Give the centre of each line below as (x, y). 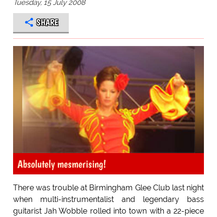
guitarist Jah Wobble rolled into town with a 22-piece (108, 211)
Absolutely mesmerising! (62, 164)
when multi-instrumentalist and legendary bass (108, 200)
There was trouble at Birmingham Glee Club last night (108, 188)
